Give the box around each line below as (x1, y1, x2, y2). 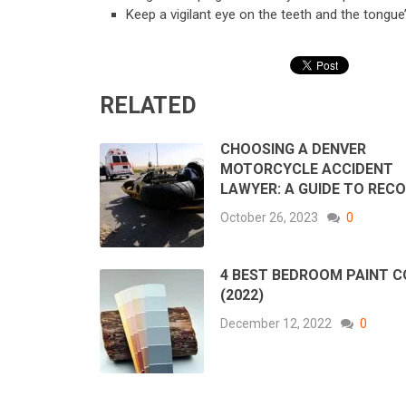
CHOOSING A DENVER (220, 140, 366, 159)
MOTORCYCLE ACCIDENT (220, 160, 393, 179)
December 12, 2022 (220, 316, 332, 332)
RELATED (100, 92, 197, 120)
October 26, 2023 (220, 210, 318, 226)
